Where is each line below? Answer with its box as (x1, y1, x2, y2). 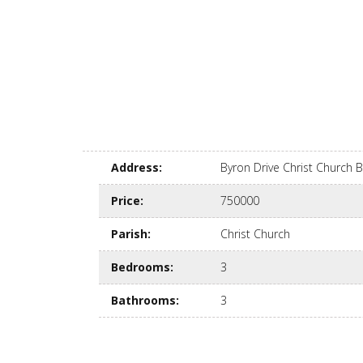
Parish (111, 226, 147, 241)
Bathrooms (111, 293, 176, 308)
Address (111, 160, 159, 175)
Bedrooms (111, 259, 170, 275)
